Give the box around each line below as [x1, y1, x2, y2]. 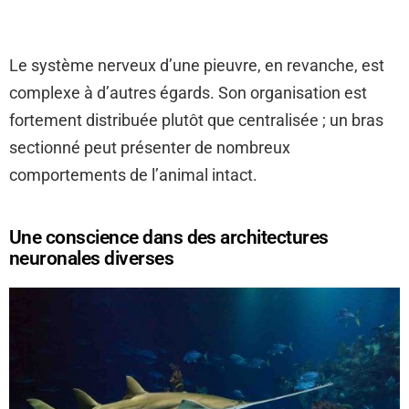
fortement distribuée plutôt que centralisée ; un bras [9, 110, 383, 131]
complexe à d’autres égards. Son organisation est [9, 83, 367, 103]
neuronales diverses [9, 247, 174, 270]
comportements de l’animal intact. [9, 165, 257, 185]
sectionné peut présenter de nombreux [9, 138, 290, 158]
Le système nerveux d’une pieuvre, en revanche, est [9, 56, 384, 76]
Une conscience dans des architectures [9, 226, 329, 249]
